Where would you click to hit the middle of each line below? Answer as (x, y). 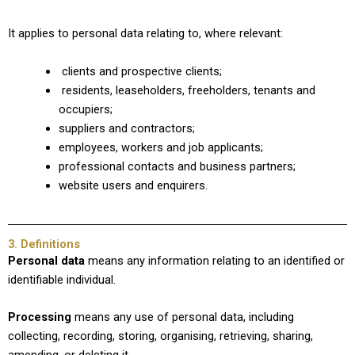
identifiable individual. (62, 279)
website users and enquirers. (133, 185)
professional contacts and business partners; (177, 166)
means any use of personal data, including (183, 317)
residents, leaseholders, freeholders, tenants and (187, 90)
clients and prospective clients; (140, 71)
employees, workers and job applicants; (160, 147)
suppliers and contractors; (126, 128)
